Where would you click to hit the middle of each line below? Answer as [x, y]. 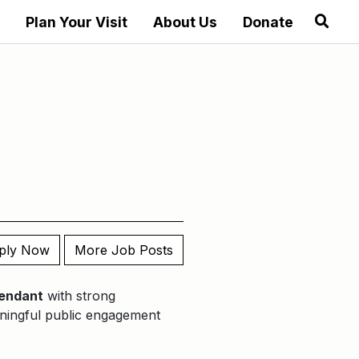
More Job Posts [124, 250]
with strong [79, 296]
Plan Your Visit [76, 22]
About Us [185, 22]
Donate [268, 22]
